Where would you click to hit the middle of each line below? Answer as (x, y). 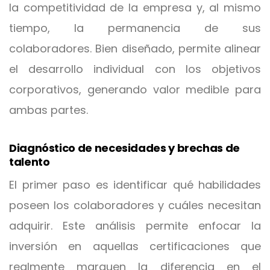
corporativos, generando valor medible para (135, 89)
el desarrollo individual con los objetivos (135, 69)
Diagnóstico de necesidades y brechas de (124, 148)
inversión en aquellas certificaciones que (135, 246)
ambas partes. (49, 110)
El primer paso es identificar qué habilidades (135, 185)
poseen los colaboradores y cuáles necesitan (135, 205)
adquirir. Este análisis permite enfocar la (135, 226)
